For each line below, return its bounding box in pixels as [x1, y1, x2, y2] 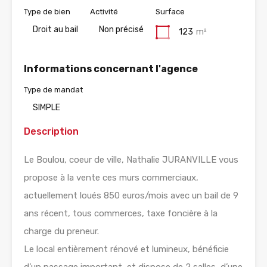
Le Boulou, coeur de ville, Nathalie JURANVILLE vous [24, 154, 238, 165]
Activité [90, 7, 118, 16]
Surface [156, 7, 185, 16]
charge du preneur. [24, 225, 99, 237]
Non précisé [99, 24, 144, 35]
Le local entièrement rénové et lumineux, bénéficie [24, 243, 229, 254]
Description [24, 125, 79, 137]
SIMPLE [33, 102, 60, 113]
